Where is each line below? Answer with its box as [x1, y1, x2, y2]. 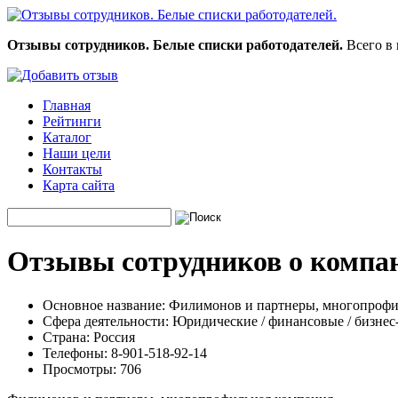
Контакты [43, 162, 102, 177]
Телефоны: [43, 345, 107, 361]
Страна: [43, 329, 90, 345]
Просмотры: [43, 361, 116, 377]
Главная [43, 98, 91, 113]
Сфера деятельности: [43, 313, 169, 329]
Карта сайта [43, 178, 115, 193]
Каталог [43, 130, 92, 145]
